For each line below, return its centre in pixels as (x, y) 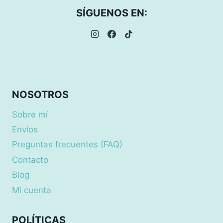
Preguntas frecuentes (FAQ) (67, 145)
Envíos (25, 130)
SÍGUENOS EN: (111, 13)
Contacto (30, 160)
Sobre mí (30, 114)
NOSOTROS (40, 95)
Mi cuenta (32, 190)
